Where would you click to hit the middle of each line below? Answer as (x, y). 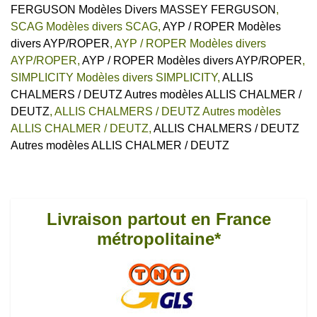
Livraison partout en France (158, 219)
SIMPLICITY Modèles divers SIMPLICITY (114, 77)
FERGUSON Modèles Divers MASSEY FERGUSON (143, 9)
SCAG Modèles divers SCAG (84, 26)
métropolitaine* (158, 238)
